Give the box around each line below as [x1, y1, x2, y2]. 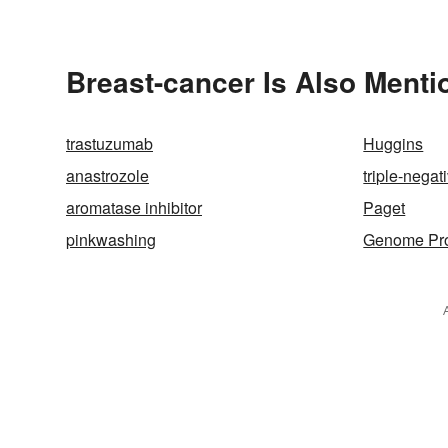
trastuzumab [66, 132, 153, 156]
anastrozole [66, 164, 149, 188]
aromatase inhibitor [66, 196, 202, 220]
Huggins [363, 132, 424, 156]
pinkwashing [66, 228, 156, 252]
